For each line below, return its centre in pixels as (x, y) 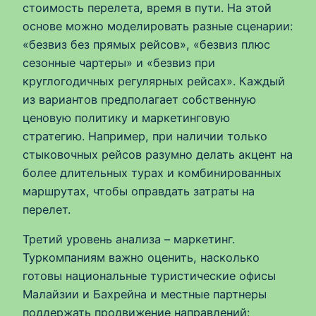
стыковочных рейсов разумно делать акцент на (158, 154)
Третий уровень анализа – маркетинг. (129, 239)
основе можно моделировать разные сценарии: (158, 26)
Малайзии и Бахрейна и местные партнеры (145, 294)
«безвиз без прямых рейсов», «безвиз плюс (146, 44)
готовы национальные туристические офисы (149, 276)
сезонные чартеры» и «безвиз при (119, 62)
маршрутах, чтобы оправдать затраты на (139, 191)
